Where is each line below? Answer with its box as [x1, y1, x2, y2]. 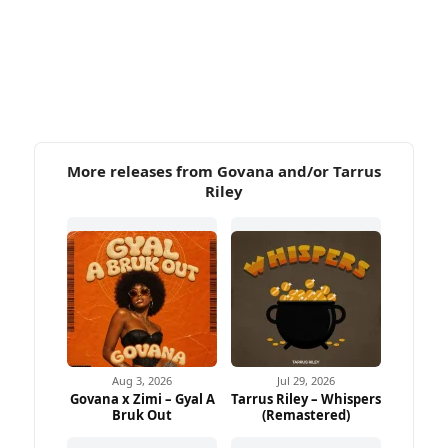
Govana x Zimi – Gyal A [69, 390, 215, 409]
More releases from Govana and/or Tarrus [67, 161, 381, 182]
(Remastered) [262, 406, 350, 425]
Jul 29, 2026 [277, 373, 335, 389]
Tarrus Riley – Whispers [231, 390, 381, 409]
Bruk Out [112, 406, 172, 425]
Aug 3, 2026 [112, 373, 172, 389]
